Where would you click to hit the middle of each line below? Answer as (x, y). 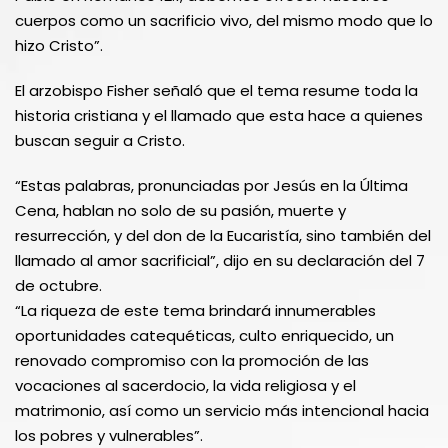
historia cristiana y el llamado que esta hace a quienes (219, 115)
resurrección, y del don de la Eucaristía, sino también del (223, 235)
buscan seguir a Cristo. (100, 140)
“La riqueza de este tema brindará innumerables (195, 310)
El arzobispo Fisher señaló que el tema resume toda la (216, 90)
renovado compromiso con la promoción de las (192, 360)
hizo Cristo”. (59, 45)
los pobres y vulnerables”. (109, 435)
